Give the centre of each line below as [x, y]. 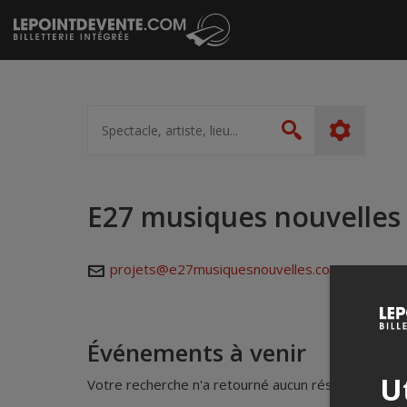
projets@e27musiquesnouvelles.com [226, 269]
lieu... [100, 141]
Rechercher [346, 144]
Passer [30, 15]
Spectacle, [114, 112]
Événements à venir [197, 353]
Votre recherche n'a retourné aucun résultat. [225, 385]
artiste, [105, 126]
